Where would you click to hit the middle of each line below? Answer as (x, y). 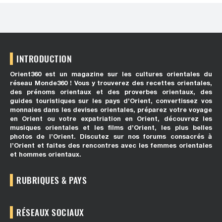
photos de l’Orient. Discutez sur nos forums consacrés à (111, 137)
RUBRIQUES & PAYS (52, 180)
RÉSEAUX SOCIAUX (50, 212)
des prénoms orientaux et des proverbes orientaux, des (111, 92)
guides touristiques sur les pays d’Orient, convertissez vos (111, 101)
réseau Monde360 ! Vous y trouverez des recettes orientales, (111, 83)
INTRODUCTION (44, 59)
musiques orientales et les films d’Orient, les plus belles (111, 128)
